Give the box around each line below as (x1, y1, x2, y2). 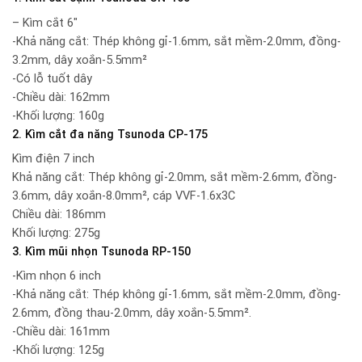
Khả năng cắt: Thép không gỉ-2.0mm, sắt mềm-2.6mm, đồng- (12, 170, 337, 184)
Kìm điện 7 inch (12, 151, 95, 166)
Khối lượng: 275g (12, 225, 100, 240)
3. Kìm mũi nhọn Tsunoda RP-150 (12, 244, 191, 259)
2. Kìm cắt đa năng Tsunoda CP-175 (12, 127, 208, 141)
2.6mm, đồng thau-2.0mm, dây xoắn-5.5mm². (12, 306, 251, 321)
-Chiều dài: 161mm (12, 325, 110, 339)
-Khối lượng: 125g (12, 343, 104, 358)
